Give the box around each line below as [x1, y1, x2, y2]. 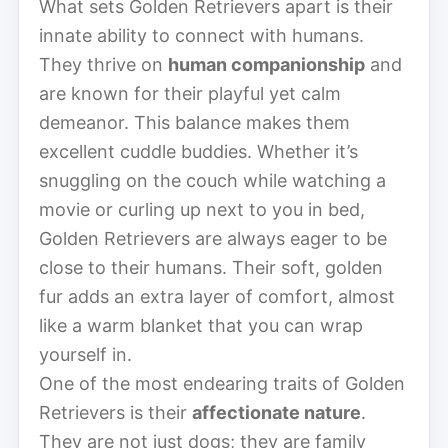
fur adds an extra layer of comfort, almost [39, 285, 395, 307]
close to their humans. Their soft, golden [39, 256, 383, 278]
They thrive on [39, 53, 168, 75]
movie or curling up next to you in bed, [39, 198, 365, 220]
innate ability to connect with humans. [39, 24, 364, 46]
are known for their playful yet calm [39, 82, 341, 104]
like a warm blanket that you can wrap [39, 314, 363, 336]
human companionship [168, 53, 365, 75]
